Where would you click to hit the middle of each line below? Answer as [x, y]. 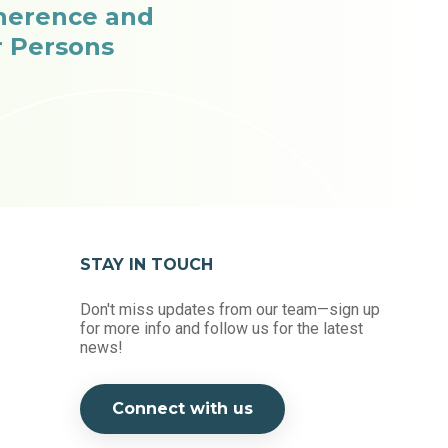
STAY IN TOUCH [146, 264]
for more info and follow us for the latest [221, 328]
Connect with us [182, 408]
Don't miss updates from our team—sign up [229, 309]
